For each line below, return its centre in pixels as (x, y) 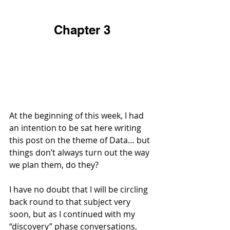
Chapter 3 (82, 30)
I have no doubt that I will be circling (80, 189)
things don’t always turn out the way (80, 152)
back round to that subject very (71, 202)
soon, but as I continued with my (73, 214)
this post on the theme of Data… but (81, 140)
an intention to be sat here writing (76, 128)
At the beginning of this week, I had (78, 115)
